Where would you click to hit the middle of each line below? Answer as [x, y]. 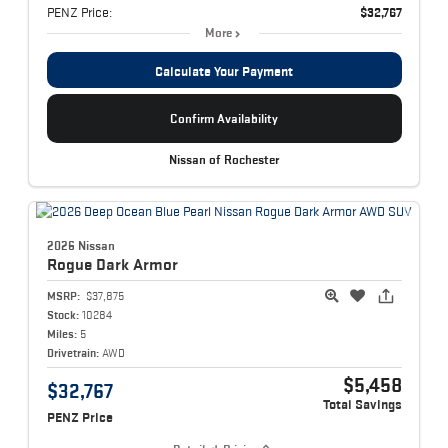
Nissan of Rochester [224, 159]
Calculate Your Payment [224, 71]
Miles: [61, 333]
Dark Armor [136, 263]
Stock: [62, 314]
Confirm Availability [224, 119]
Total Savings [362, 404]
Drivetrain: [72, 352]
